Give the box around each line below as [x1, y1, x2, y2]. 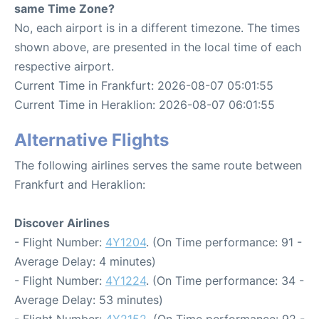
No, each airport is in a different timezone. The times [14, 20, 300, 35]
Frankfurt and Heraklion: [14, 177, 145, 192]
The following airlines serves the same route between [14, 157, 302, 172]
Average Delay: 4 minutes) [14, 253, 156, 268]
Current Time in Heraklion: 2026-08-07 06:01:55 [14, 97, 275, 112]
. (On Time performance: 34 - [146, 273, 304, 288]
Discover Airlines [14, 215, 110, 230]
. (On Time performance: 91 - [146, 234, 302, 249]
